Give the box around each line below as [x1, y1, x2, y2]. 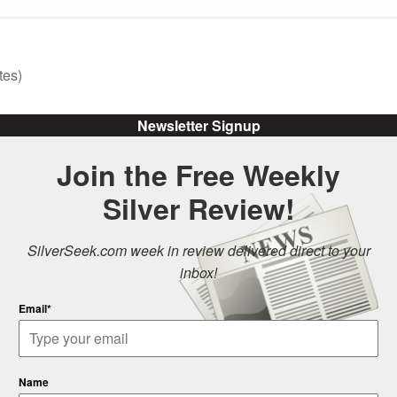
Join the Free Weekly [57, 154, 340, 196]
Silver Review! [102, 188, 295, 230]
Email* [19, 300, 52, 317]
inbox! [180, 262, 217, 284]
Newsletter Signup [136, 115, 261, 136]
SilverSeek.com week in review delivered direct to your [27, 240, 370, 261]
